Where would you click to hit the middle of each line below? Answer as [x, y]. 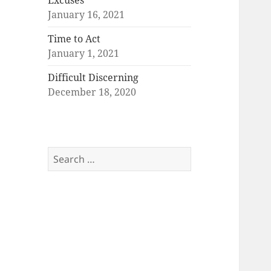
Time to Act [74, 39]
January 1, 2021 [84, 54]
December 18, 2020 [92, 92]
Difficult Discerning [93, 78]
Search [64, 154]
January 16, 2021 [87, 15]
